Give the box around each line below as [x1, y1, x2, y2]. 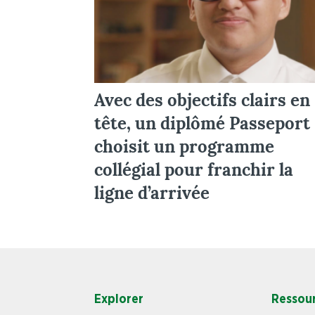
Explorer [94, 293, 144, 307]
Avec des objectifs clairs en [94, 89, 311, 111]
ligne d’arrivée [94, 181, 210, 204]
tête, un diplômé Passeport [94, 112, 311, 134]
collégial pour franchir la [94, 158, 294, 181]
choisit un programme [94, 135, 275, 157]
